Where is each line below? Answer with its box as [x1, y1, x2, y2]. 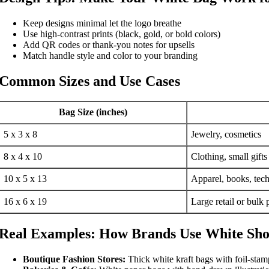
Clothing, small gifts [191, 151, 267, 162]
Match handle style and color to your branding [23, 50, 198, 61]
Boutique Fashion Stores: [23, 254, 125, 265]
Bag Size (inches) [59, 107, 127, 118]
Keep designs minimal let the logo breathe [23, 17, 181, 28]
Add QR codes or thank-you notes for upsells [23, 39, 195, 50]
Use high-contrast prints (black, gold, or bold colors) [23, 28, 220, 39]
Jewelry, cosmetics [191, 129, 261, 140]
